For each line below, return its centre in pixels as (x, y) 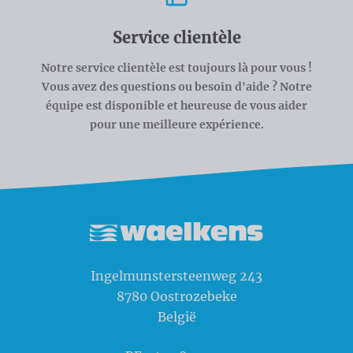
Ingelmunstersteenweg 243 (176, 276)
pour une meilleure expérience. (176, 125)
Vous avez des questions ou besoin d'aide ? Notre (176, 87)
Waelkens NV (74, 259)
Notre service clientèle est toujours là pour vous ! (176, 68)
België (176, 317)
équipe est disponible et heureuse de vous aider (176, 106)
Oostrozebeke (193, 297)
